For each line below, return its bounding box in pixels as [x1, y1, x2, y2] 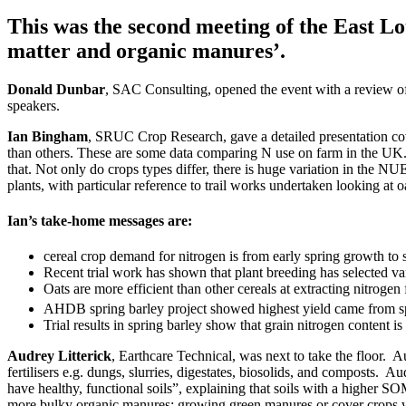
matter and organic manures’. [7, 38, 285, 63]
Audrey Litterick [7, 348, 111, 364]
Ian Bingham [7, 128, 88, 144]
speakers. [7, 97, 60, 113]
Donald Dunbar [7, 81, 105, 97]
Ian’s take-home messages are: [7, 212, 192, 228]
